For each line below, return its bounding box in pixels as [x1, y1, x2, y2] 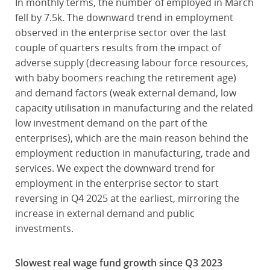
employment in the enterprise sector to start [14, 177, 219, 190]
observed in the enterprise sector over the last [14, 26, 227, 39]
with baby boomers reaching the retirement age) [14, 71, 236, 84]
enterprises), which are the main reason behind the [14, 131, 248, 145]
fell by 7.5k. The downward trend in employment [14, 11, 233, 24]
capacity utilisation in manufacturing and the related [14, 101, 253, 115]
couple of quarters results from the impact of [14, 41, 221, 54]
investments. [14, 222, 74, 235]
